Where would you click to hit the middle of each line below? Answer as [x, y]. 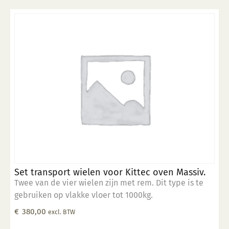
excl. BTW [62, 212]
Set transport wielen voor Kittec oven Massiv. [110, 173]
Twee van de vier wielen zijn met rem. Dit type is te [109, 183]
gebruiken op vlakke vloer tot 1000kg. [84, 195]
